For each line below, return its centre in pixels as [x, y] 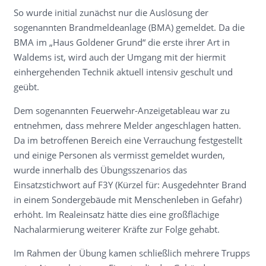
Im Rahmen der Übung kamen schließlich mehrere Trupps [132, 253]
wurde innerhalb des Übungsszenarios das [100, 170]
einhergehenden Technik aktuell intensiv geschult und [123, 72]
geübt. [26, 87]
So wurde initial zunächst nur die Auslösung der [111, 12]
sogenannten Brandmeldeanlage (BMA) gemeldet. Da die [129, 27]
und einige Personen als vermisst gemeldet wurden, [119, 155]
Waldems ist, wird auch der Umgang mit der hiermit [119, 57]
